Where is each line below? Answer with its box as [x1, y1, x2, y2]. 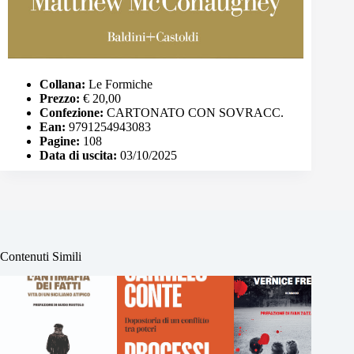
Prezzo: [40, 91, 80, 105]
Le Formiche [85, 77, 153, 91]
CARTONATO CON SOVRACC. [104, 105, 284, 119]
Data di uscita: [40, 148, 117, 162]
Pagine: [40, 134, 80, 148]
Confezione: [40, 105, 104, 119]
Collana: [40, 77, 85, 91]
